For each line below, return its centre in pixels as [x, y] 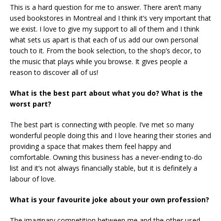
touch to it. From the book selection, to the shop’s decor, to [106, 50]
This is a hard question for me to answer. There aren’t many [106, 7]
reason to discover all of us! [54, 72]
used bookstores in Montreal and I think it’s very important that [110, 18]
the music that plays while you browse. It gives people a [99, 61]
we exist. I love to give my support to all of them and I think [105, 29]
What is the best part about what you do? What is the [106, 93]
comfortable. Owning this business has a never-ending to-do [106, 157]
